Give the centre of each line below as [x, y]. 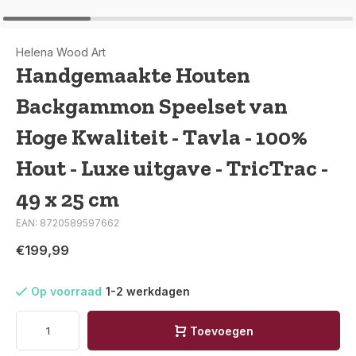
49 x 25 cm [68, 199]
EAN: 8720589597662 [68, 223]
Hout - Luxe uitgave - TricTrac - [172, 168]
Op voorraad [66, 291]
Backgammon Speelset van [152, 106]
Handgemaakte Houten [133, 75]
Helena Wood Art [61, 52]
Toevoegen [221, 331]
